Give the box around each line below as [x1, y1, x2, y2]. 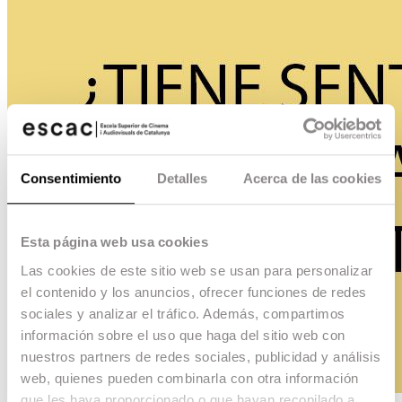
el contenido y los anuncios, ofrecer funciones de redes [21, 284, 367, 300]
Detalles [156, 170, 208, 187]
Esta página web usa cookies [21, 234, 208, 250]
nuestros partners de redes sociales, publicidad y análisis [21, 348, 380, 364]
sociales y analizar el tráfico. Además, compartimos [21, 305, 345, 321]
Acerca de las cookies [242, 170, 381, 187]
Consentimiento [21, 170, 122, 187]
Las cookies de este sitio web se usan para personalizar [21, 262, 373, 278]
